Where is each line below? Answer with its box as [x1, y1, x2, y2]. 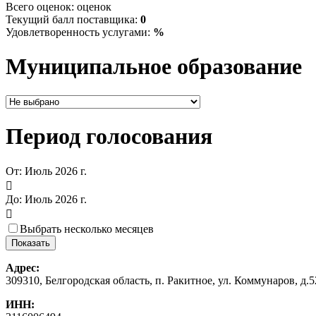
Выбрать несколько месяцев [20, 222, 154, 235]
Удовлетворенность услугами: [6, 25, 153, 38]
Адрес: [6, 261, 39, 274]
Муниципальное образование [6, 54, 302, 80]
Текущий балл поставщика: [6, 13, 140, 25]
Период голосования [6, 123, 212, 150]
